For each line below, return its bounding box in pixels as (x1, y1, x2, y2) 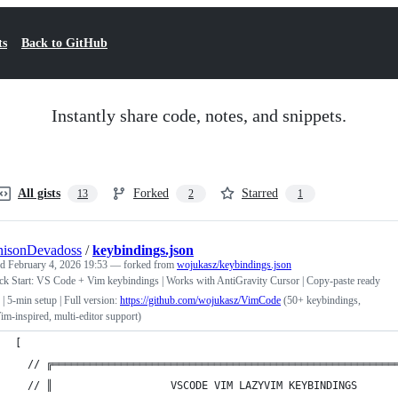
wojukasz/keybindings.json (177, 259, 291, 271)
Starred (242, 187, 278, 200)
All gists (18, 187, 60, 200)
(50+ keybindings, (281, 294, 361, 306)
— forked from (110, 259, 177, 271)
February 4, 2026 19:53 (8, 259, 107, 271)
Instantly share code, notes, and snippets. (52, 106, 346, 125)
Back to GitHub (21, 36, 107, 50)
